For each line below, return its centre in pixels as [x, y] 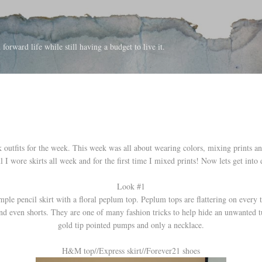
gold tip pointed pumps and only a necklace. [131, 225]
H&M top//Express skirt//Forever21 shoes [131, 251]
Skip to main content [131, 14]
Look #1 [131, 186]
